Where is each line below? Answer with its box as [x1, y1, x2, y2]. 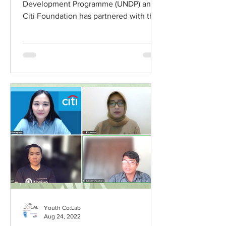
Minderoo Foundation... [23, 24, 105, 32]
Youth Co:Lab [44, 204, 81, 211]
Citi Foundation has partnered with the [23, 12, 158, 20]
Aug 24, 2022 [44, 212, 81, 220]
